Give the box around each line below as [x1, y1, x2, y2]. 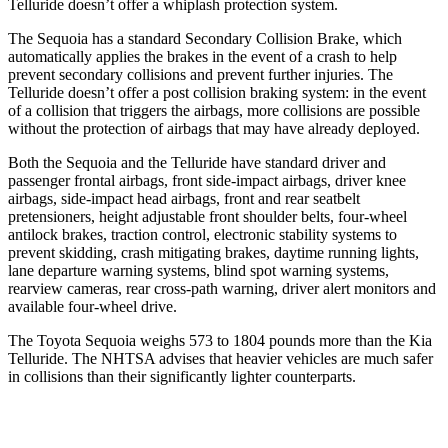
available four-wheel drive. [8, 297, 177, 315]
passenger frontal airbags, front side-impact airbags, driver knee [8, 171, 406, 189]
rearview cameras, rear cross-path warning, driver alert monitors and [8, 279, 436, 297]
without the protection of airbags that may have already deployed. [8, 119, 420, 137]
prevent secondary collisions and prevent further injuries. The [8, 65, 393, 83]
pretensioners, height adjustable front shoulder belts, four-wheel [8, 207, 407, 225]
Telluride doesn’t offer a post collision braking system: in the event [8, 83, 426, 101]
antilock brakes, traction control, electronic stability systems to [8, 225, 397, 243]
